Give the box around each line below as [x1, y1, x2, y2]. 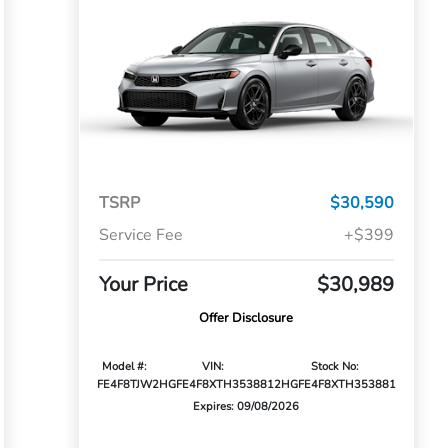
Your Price [98, 271, 188, 299]
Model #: [101, 359, 147, 375]
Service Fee [98, 224, 183, 247]
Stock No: [310, 359, 359, 375]
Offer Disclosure [199, 309, 294, 328]
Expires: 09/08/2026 [193, 399, 300, 415]
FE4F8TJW [96, 377, 152, 393]
